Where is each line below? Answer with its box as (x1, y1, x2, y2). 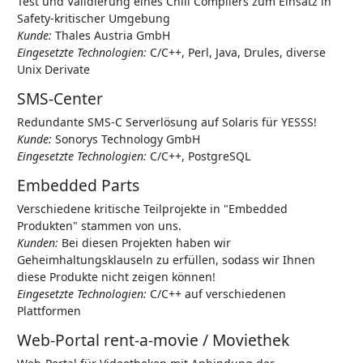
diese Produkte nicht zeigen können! (17, 269, 216, 284)
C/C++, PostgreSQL (147, 148, 250, 164)
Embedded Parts (17, 174, 139, 196)
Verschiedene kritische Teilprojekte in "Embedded (17, 201, 288, 216)
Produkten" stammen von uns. (17, 218, 181, 233)
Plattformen (17, 303, 81, 318)
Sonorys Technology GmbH (52, 131, 200, 147)
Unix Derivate (17, 62, 90, 77)
